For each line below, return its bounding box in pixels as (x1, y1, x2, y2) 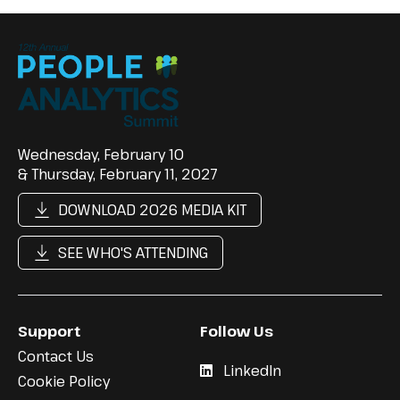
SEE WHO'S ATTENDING (58, 242, 208, 262)
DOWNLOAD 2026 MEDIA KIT (58, 199, 246, 220)
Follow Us (200, 321, 273, 341)
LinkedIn (223, 360, 281, 380)
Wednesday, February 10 (18, 144, 184, 164)
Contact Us (18, 346, 94, 366)
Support (18, 321, 80, 341)
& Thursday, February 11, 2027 (18, 163, 218, 184)
